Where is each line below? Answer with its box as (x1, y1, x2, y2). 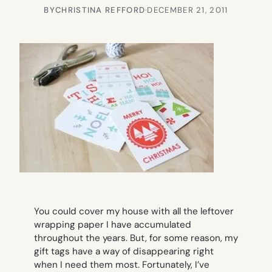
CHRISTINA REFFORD (55, 4, 146, 15)
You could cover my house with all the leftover (34, 205, 234, 218)
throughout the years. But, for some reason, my (34, 232, 238, 245)
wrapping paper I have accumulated (34, 219, 191, 231)
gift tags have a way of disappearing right (34, 245, 214, 258)
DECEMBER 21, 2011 (147, 4, 228, 15)
